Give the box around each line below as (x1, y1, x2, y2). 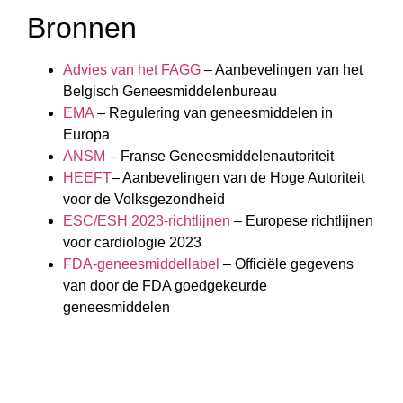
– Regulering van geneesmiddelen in (94, 105, 333, 121)
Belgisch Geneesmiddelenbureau (63, 84, 277, 100)
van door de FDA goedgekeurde (63, 278, 267, 294)
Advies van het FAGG (63, 62, 201, 78)
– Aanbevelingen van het (201, 62, 363, 78)
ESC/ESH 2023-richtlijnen (63, 213, 230, 229)
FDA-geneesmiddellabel (63, 256, 219, 273)
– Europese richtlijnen (230, 213, 373, 229)
